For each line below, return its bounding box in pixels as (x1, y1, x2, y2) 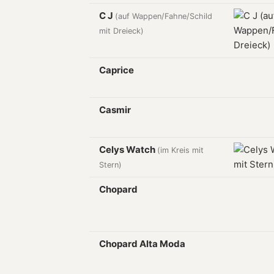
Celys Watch (99, 144, 157, 155)
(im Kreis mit (157, 146, 204, 155)
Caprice (99, 64, 134, 76)
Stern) (99, 160, 122, 169)
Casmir (99, 104, 131, 116)
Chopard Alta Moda (99, 238, 185, 250)
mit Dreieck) (99, 26, 144, 35)
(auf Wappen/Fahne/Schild (115, 12, 212, 21)
